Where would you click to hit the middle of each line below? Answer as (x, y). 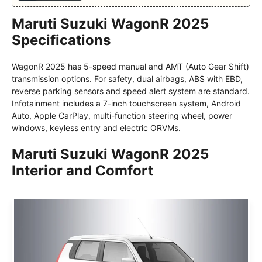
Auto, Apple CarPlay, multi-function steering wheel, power (122, 116)
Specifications (61, 40)
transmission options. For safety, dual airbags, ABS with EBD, (127, 79)
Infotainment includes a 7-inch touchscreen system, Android (126, 103)
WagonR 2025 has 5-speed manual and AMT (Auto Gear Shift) (130, 66)
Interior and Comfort (82, 170)
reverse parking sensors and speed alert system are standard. (131, 91)
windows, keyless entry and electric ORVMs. (96, 128)
